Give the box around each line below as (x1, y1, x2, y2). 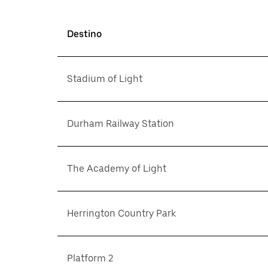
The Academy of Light (67, 163, 166, 174)
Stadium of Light (67, 73, 142, 84)
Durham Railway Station (67, 118, 174, 129)
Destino (67, 28, 102, 39)
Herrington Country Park (67, 208, 176, 219)
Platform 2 (67, 252, 113, 264)
